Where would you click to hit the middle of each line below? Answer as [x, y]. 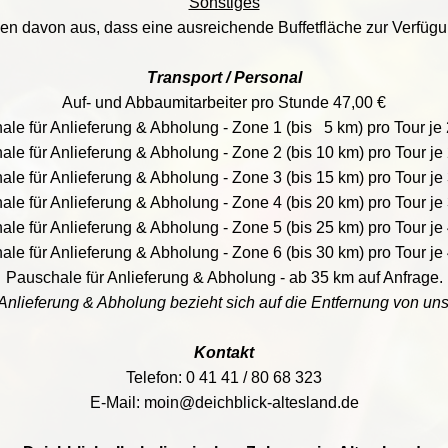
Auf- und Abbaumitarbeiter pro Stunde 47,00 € [224, 102]
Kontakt [224, 352]
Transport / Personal [224, 77]
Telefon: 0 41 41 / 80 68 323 [224, 377]
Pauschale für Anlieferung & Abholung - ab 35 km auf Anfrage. [224, 277]
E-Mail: [116, 402]
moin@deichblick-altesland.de [251, 402]
